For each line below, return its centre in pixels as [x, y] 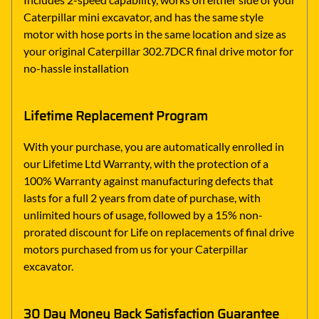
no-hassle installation [76, 68]
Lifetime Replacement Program [116, 116]
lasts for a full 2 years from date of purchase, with [142, 197]
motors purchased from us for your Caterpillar [136, 249]
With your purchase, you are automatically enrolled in [154, 146]
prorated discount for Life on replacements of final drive [159, 231]
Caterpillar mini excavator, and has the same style [143, 16]
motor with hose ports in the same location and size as [155, 33]
